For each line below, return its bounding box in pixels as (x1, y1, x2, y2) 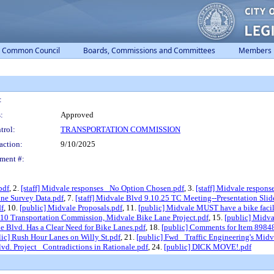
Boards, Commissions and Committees (83, 45, 215, 56)
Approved (61, 110, 94, 119)
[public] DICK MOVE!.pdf (164, 242, 251, 251)
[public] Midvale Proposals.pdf (20, 203, 122, 212)
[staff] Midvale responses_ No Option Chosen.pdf (21, 183, 184, 193)
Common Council (2, 45, 60, 56)
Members (239, 45, 272, 56)
